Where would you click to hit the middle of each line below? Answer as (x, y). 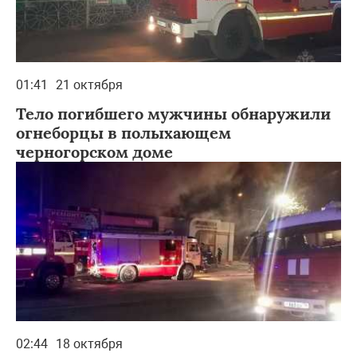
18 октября (89, 343)
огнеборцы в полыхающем (124, 132)
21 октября (89, 84)
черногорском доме (94, 151)
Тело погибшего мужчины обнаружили (173, 113)
